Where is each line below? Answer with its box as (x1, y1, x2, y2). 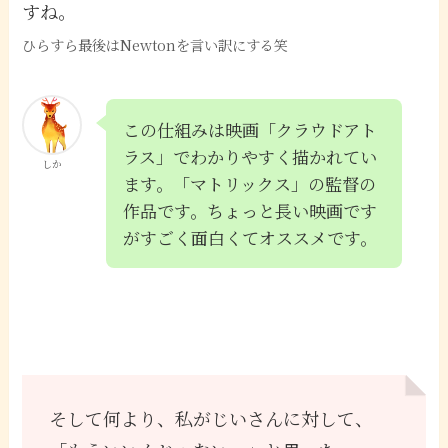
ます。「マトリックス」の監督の (123, 170, 377, 196)
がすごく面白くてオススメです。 (123, 224, 378, 250)
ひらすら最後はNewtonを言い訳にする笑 (22, 34, 289, 55)
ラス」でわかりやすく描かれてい (123, 143, 378, 169)
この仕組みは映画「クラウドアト (123, 116, 378, 142)
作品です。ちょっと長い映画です (123, 197, 378, 223)
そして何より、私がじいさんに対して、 (49, 405, 374, 432)
